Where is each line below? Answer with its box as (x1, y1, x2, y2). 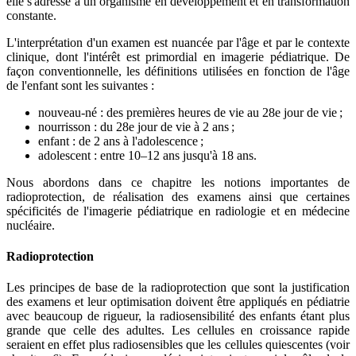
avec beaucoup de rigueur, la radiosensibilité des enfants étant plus (6, 309, 350, 323)
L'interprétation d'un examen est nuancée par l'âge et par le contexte (6, 35, 350, 49)
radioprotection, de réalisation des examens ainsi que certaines (6, 189, 350, 203)
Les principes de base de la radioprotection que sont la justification (6, 281, 350, 295)
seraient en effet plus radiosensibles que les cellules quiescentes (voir (6, 338, 350, 352)
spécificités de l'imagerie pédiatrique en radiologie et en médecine (6, 203, 350, 218)
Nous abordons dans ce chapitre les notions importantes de (6, 175, 350, 189)
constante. (6, 8, 56, 22)
